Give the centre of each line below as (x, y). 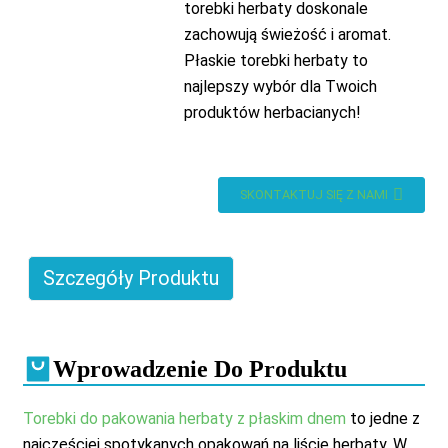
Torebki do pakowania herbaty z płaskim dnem (184, 418)
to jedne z (382, 418)
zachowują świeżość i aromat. (287, 34)
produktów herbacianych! (272, 112)
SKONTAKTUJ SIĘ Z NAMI (314, 194)
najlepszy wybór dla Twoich (280, 86)
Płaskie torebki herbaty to (275, 60)
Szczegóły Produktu (130, 278)
